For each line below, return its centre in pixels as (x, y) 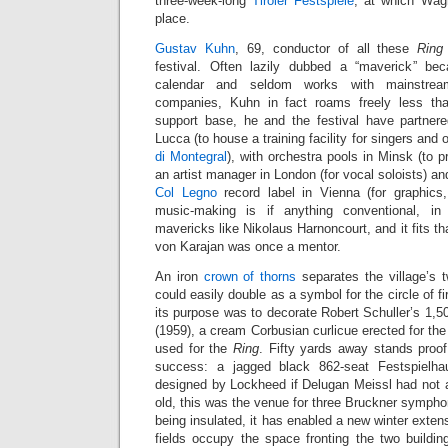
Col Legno (186, 192)
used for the (194, 348)
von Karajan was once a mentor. (248, 246)
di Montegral (191, 156)
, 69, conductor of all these (326, 48)
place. (172, 18)
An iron (179, 276)
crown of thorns (250, 276)
